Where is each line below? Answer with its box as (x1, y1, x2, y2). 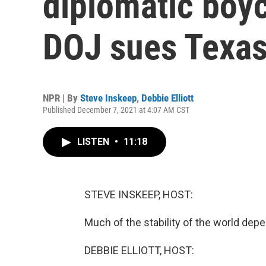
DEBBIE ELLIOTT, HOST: (84, 244, 194, 256)
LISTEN (77, 136, 112, 147)
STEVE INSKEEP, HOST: (84, 188, 193, 201)
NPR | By (43, 92, 80, 104)
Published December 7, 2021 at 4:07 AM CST (43, 105, 189, 115)
